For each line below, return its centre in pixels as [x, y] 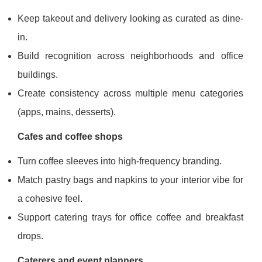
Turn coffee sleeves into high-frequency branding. [120, 161]
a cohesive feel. [50, 199]
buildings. [38, 75]
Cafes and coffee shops [70, 137]
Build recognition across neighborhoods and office [130, 56]
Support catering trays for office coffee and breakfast [130, 218]
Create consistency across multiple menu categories [130, 94]
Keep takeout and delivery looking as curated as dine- [130, 19]
